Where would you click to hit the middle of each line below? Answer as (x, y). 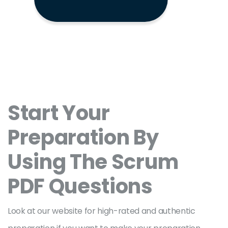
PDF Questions (80, 186)
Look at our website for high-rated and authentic (102, 211)
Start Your (59, 113)
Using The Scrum (93, 162)
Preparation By (83, 137)
